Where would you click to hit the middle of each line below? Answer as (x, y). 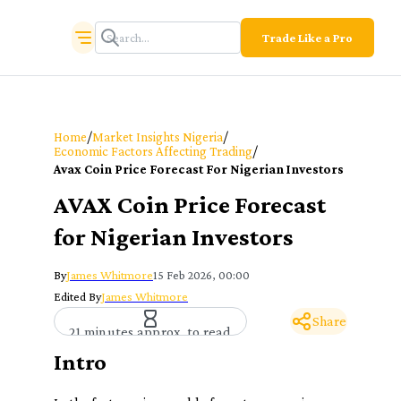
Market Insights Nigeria (158, 137)
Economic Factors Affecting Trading (153, 151)
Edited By (77, 296)
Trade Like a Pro (307, 38)
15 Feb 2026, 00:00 (201, 275)
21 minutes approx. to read (150, 332)
